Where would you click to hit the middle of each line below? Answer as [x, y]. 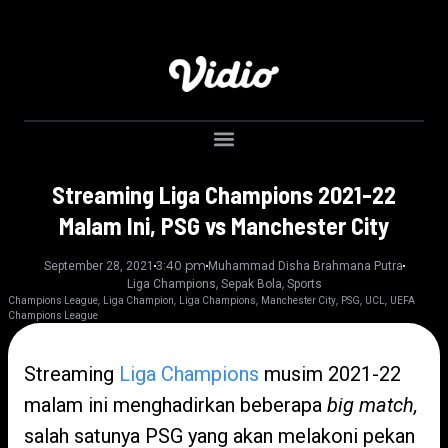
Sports [304, 284]
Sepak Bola [251, 284]
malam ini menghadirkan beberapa [175, 405]
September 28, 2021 [98, 266]
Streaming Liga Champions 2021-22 [224, 194]
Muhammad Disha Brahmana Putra [305, 266]
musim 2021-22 [330, 374]
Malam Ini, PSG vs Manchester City [224, 225]
